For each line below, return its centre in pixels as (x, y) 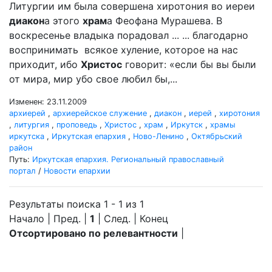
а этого (63, 21)
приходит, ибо (45, 64)
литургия (32, 125)
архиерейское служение (100, 113)
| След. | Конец (131, 219)
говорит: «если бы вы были (189, 64)
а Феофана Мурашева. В (165, 21)
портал (22, 171)
